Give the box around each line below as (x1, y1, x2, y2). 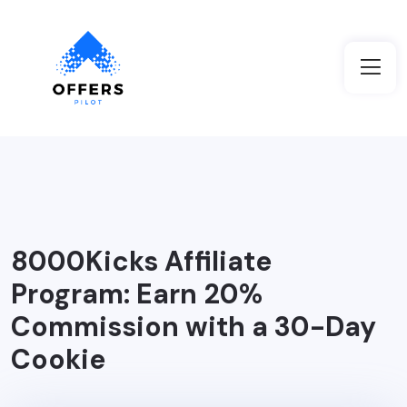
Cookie (11, 341, 105, 377)
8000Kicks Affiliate (11, 243, 272, 279)
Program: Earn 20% (11, 275, 263, 312)
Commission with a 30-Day (11, 308, 376, 344)
